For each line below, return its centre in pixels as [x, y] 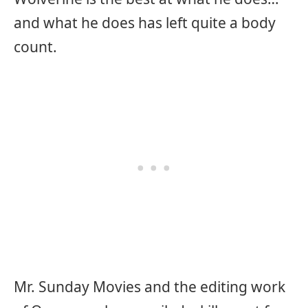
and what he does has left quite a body [145, 22]
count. [35, 46]
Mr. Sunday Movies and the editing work [150, 287]
